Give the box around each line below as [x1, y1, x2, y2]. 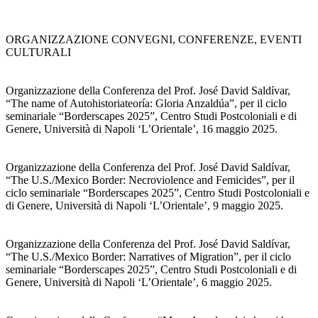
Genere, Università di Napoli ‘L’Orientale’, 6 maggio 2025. [6, 276, 272, 289]
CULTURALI [6, 46, 71, 59]
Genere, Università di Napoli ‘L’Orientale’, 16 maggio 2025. [6, 123, 278, 136]
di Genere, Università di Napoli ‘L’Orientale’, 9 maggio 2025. [6, 199, 283, 212]
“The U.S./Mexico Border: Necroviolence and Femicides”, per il [6, 174, 295, 187]
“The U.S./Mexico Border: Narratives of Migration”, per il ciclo [6, 251, 291, 263]
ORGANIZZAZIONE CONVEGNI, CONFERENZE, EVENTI [6, 33, 302, 46]
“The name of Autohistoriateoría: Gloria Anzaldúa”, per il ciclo [6, 97, 287, 110]
